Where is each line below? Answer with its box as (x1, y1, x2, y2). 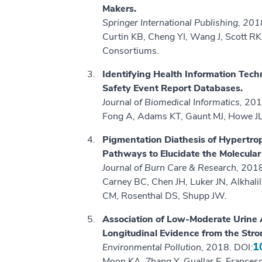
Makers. (102, 2, 136, 16)
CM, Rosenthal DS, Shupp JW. (102, 189, 227, 203)
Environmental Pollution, (102, 241, 206, 254)
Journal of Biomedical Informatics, (102, 96, 244, 109)
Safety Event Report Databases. (102, 82, 243, 95)
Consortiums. (102, 44, 159, 58)
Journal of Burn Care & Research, (102, 161, 241, 175)
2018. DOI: (206, 241, 253, 254)
